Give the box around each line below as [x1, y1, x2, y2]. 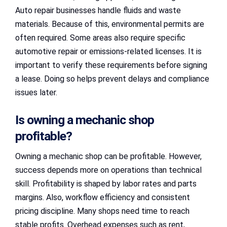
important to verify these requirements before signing [15, 60, 207, 70]
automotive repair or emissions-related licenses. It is [15, 47, 202, 57]
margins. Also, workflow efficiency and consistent [15, 192, 190, 202]
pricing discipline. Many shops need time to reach [15, 206, 190, 216]
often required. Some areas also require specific [15, 33, 185, 43]
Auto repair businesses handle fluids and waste [15, 6, 181, 16]
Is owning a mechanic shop [15, 112, 154, 127]
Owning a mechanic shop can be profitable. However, [15, 151, 202, 161]
